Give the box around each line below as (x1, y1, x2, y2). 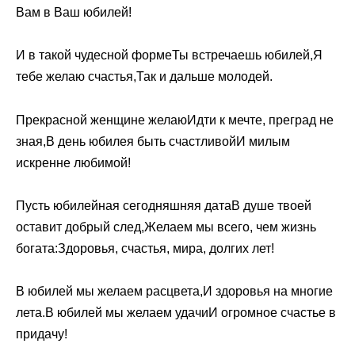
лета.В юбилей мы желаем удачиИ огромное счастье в (16, 305, 336, 319)
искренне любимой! (16, 155, 131, 170)
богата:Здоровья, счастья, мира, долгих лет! (16, 241, 274, 255)
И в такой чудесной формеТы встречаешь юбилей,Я (16, 48, 323, 63)
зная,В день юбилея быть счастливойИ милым (16, 134, 290, 148)
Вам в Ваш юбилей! (16, 6, 132, 20)
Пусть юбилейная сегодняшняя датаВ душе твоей (16, 198, 311, 212)
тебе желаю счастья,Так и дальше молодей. (16, 70, 273, 84)
